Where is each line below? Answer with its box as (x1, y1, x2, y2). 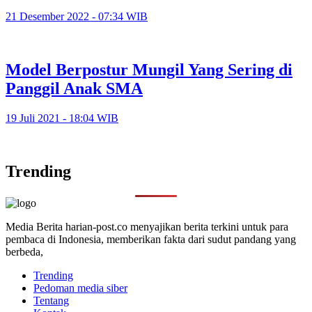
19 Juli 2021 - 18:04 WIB (6, 111, 118, 124)
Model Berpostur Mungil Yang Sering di (6, 60, 292, 79)
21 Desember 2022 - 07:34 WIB (6, 10, 148, 23)
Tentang (33, 294, 69, 306)
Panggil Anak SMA (6, 79, 143, 97)
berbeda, (6, 245, 43, 258)
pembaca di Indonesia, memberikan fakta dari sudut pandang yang (6, 233, 296, 245)
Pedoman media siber (33, 281, 127, 294)
